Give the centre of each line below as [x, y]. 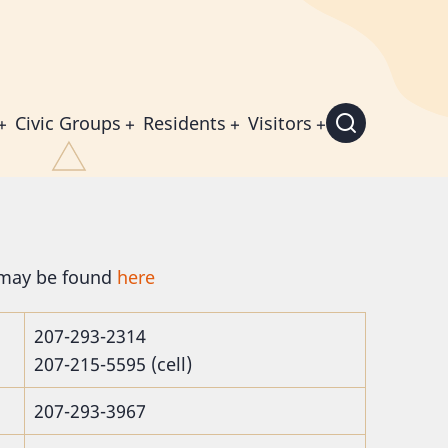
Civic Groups [68, 122]
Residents [184, 122]
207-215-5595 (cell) [113, 364]
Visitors [280, 122]
